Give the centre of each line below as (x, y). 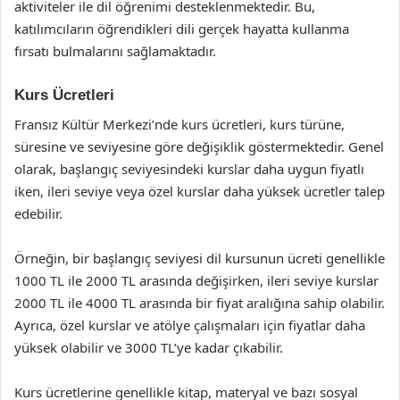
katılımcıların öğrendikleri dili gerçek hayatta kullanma (182, 29)
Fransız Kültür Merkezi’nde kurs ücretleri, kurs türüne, (179, 124)
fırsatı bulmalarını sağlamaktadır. (115, 51)
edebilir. (38, 213)
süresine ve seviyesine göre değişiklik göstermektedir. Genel (199, 146)
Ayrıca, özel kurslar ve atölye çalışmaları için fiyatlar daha (190, 325)
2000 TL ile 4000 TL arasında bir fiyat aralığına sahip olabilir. (200, 302)
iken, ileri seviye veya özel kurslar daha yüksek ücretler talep (200, 191)
